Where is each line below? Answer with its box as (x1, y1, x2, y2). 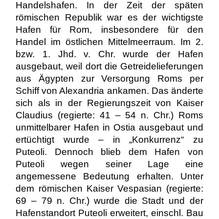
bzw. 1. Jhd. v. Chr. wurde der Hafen (16, 49, 203, 59)
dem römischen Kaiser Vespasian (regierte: (16, 183, 203, 194)
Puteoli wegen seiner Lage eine (16, 159, 203, 169)
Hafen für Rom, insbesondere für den (16, 24, 203, 35)
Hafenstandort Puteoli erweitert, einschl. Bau (16, 208, 203, 218)
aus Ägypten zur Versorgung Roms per (16, 73, 203, 84)
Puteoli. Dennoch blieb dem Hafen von (16, 147, 203, 157)
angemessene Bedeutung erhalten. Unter (16, 171, 203, 181)
